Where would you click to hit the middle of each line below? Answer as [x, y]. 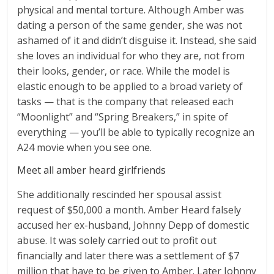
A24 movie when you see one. [85, 148]
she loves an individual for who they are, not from [131, 56]
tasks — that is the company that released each [126, 102]
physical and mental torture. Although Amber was [131, 10]
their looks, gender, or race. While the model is [124, 71]
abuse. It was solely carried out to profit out [117, 241]
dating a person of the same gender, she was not [130, 25]
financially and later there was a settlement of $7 [128, 256]
